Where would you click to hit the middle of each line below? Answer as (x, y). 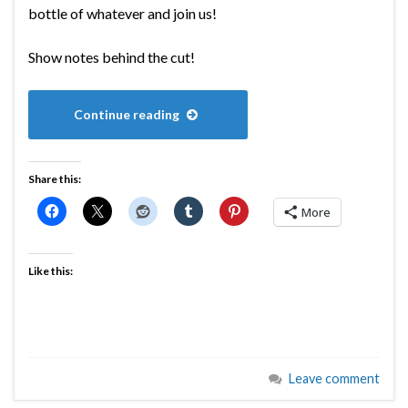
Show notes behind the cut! (112, 57)
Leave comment (334, 379)
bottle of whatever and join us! (122, 14)
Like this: (51, 271)
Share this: (55, 179)
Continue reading (128, 115)
